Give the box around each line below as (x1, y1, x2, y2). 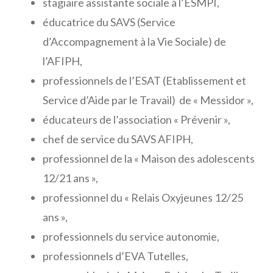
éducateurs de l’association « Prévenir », (43, 113, 230, 127)
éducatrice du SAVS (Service (43, 15, 175, 29)
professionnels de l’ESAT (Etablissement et (43, 74, 246, 88)
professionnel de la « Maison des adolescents (43, 152, 255, 166)
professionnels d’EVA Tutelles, (43, 249, 188, 263)
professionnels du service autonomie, (43, 230, 221, 244)
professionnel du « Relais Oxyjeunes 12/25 (43, 191, 243, 205)
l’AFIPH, (43, 54, 84, 68)
